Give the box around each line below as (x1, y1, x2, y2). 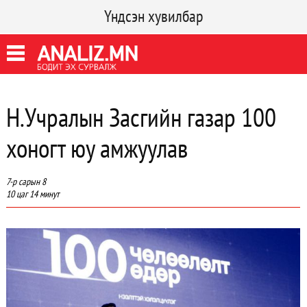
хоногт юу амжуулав (5, 131, 188, 164)
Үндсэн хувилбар (104, 5, 203, 27)
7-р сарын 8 (5, 175, 46, 188)
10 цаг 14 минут (5, 188, 59, 200)
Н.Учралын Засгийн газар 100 (5, 100, 276, 134)
